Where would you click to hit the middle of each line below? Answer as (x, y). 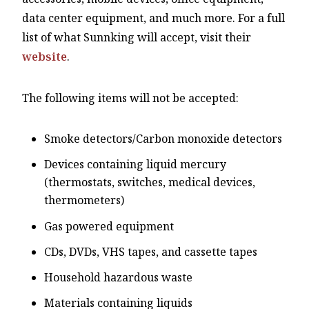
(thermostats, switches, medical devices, (150, 182)
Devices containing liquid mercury (135, 165)
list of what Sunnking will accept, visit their (137, 38)
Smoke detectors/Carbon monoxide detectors (163, 139)
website (44, 57)
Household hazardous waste (118, 277)
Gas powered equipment (109, 226)
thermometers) (84, 200)
